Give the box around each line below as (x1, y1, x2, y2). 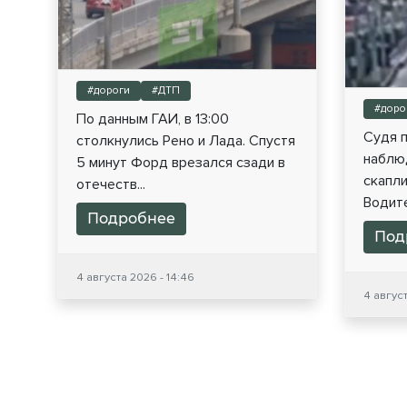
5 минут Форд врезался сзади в (76, 153, 285, 172)
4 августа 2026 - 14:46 (76, 269, 194, 284)
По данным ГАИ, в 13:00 (76, 109, 229, 128)
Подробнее (87, 209, 175, 227)
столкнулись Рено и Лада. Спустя (76, 131, 295, 150)
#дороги (87, 83, 130, 97)
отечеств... (76, 174, 145, 194)
